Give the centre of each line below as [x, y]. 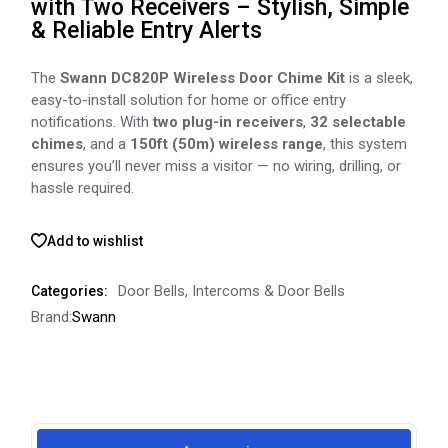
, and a [107, 143]
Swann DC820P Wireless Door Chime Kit [203, 77]
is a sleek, [379, 77]
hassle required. [83, 187]
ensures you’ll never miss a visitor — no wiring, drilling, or [216, 165]
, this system [365, 143]
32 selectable [358, 121]
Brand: [52, 316]
